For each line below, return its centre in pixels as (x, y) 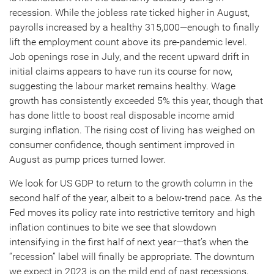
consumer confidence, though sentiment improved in (122, 145)
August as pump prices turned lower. (87, 159)
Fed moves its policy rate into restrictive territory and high (132, 213)
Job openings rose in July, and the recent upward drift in (129, 57)
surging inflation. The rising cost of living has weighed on (132, 130)
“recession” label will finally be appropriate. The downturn (132, 257)
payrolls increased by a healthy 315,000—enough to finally (134, 27)
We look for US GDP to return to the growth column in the (131, 183)
